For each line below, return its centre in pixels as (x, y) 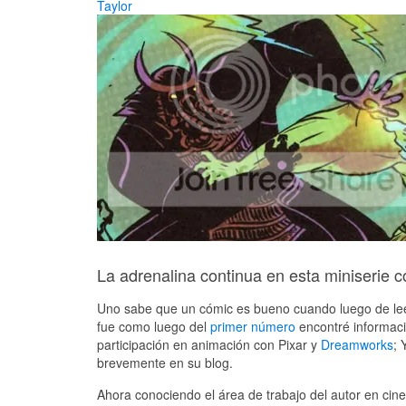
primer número (253, 327)
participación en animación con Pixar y (209, 345)
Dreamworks (357, 345)
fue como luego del (154, 327)
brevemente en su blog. (165, 363)
